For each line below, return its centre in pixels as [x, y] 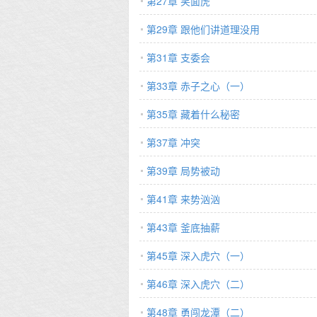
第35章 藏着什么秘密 [193, 114]
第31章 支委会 [178, 57]
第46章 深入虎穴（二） [198, 284]
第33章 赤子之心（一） [198, 86]
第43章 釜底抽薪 [183, 227]
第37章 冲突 [173, 142]
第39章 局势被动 [183, 171]
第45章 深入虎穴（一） [198, 255]
